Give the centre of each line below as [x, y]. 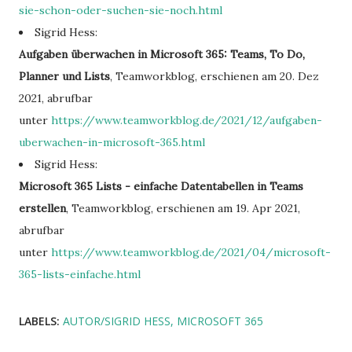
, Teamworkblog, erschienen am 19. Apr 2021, [183, 208]
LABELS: [39, 321]
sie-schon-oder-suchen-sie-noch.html [121, 10]
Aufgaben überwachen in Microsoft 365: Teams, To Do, [162, 54]
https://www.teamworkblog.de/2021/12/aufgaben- [187, 120]
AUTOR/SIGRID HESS [117, 321]
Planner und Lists [64, 76]
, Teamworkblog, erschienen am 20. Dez [214, 76]
